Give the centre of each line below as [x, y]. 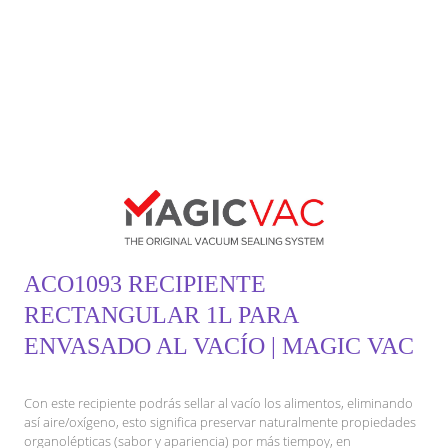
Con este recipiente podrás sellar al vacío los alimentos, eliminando [218, 402]
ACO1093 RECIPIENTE [145, 283]
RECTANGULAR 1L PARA [161, 314]
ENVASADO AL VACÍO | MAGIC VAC [219, 345]
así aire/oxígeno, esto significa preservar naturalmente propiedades [220, 421]
